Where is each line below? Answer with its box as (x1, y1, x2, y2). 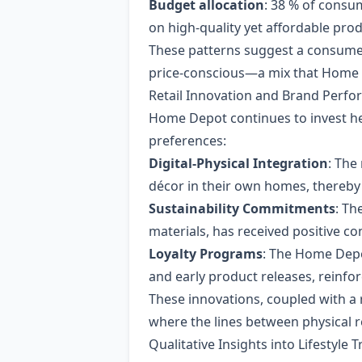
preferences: (149, 132, 226, 149)
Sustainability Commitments (149, 200, 335, 217)
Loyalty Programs (149, 245, 263, 263)
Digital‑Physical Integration (149, 154, 328, 172)
